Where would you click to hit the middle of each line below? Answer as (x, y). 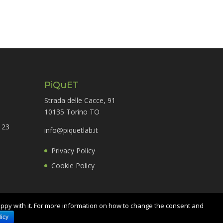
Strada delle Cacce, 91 (80, 100)
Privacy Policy (73, 150)
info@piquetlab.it (71, 130)
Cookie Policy (73, 165)
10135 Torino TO (72, 111)
